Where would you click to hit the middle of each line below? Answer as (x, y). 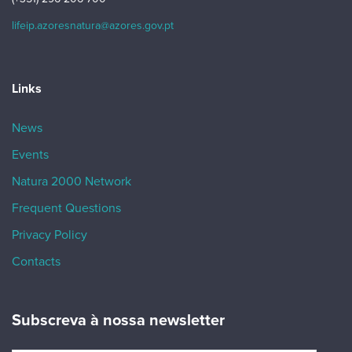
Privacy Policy (49, 235)
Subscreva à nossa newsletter (118, 321)
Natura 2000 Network (71, 181)
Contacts (36, 262)
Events (30, 155)
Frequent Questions (66, 208)
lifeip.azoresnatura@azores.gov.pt (93, 26)
